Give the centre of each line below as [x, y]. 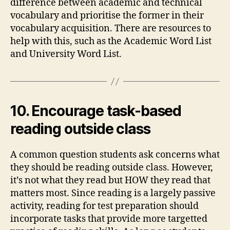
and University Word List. [66, 54]
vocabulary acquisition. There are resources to [111, 28]
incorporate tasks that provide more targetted [109, 219]
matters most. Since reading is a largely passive [113, 193]
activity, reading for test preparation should [104, 206]
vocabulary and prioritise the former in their [107, 16]
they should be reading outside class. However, [112, 168]
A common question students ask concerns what [115, 155]
